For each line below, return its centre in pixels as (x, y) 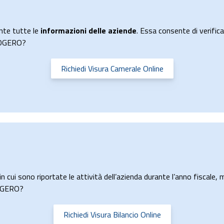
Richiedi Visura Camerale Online (112, 68)
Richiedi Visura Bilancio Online (112, 214)
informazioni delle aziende (88, 30)
